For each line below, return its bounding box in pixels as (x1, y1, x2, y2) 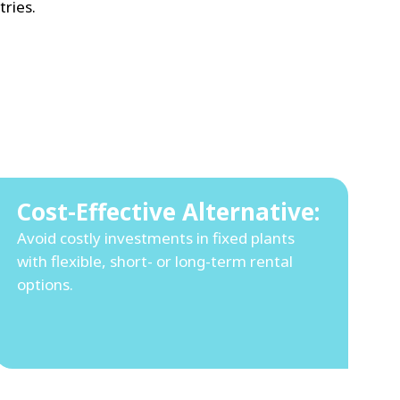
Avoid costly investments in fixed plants (17, 228, 295, 249)
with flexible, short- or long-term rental (17, 251, 293, 272)
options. (17, 274, 73, 296)
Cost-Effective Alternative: (17, 196, 320, 229)
